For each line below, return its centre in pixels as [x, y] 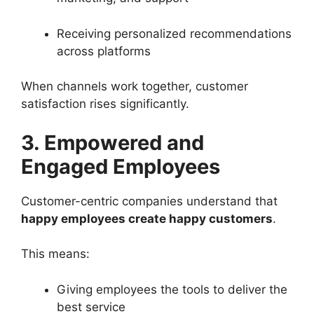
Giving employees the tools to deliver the [172, 289]
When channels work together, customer [135, 86]
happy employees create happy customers [147, 218]
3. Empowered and [112, 142]
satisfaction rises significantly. [105, 104]
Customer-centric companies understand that [149, 201]
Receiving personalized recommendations [174, 33]
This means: [55, 254]
